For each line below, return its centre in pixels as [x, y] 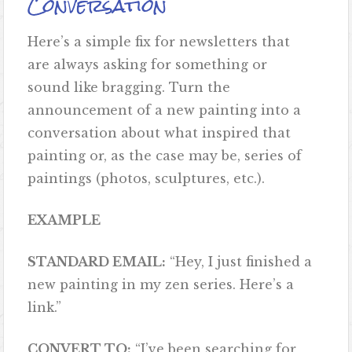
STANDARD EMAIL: [97, 262]
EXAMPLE [64, 220]
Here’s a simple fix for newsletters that [159, 42]
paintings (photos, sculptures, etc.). [148, 179]
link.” [47, 308]
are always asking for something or [148, 65]
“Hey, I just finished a [239, 262]
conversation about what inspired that [159, 133]
